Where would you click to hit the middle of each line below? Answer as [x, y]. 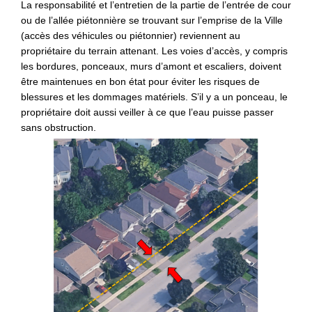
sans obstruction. [60, 128]
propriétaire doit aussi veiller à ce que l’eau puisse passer [147, 112]
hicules [97, 36]
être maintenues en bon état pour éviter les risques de [140, 82]
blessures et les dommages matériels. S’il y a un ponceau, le [154, 97]
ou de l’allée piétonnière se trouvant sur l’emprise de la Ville [152, 21]
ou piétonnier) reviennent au [177, 36]
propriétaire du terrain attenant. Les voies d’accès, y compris [154, 51]
